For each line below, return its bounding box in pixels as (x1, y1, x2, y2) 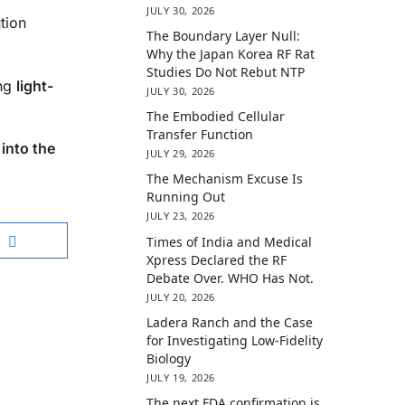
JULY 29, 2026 (146, 146, 215, 161)
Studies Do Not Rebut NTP (146, 62, 306, 80)
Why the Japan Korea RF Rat (146, 44, 316, 62)
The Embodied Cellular (146, 108, 286, 126)
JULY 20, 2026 (146, 289, 215, 304)
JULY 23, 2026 (146, 209, 215, 223)
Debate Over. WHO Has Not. (146, 268, 315, 287)
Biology (146, 349, 192, 367)
